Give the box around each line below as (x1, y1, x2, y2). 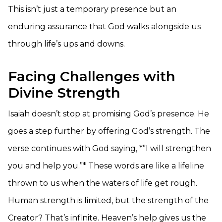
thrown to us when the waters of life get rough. (8, 178, 197, 188)
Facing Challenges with (8, 68, 175, 85)
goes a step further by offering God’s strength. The (8, 126, 210, 136)
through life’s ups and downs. (8, 39, 125, 49)
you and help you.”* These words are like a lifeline (8, 161, 204, 170)
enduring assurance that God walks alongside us (8, 22, 201, 31)
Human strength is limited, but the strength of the (8, 196, 209, 205)
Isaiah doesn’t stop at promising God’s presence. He (8, 109, 209, 118)
